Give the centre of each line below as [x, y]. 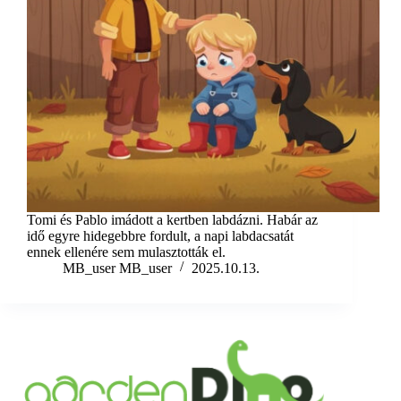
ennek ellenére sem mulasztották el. [126, 252]
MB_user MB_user [117, 269]
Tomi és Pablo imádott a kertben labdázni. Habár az [172, 220]
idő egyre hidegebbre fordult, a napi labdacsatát [160, 236]
